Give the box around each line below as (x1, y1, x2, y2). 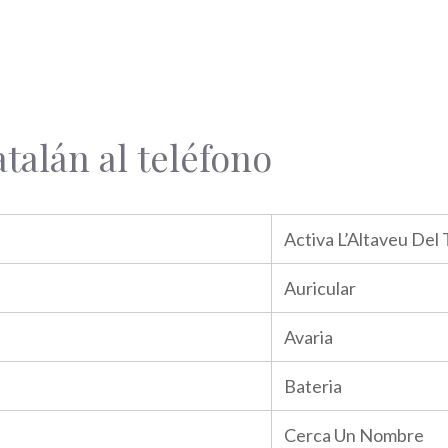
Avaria (284, 326, 333, 348)
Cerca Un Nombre (284, 424, 424, 446)
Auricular (284, 277, 356, 299)
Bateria (284, 375, 342, 397)
